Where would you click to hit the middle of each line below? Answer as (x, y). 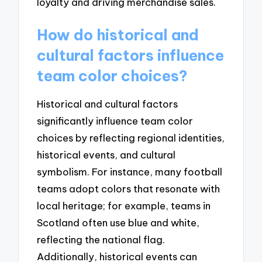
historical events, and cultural (106, 155)
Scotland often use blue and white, (118, 223)
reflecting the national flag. (101, 240)
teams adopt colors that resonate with (129, 189)
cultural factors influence (131, 55)
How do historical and (118, 35)
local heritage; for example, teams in (124, 206)
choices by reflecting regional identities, (131, 138)
